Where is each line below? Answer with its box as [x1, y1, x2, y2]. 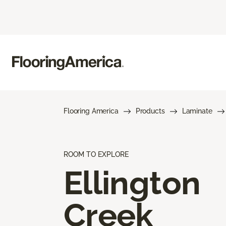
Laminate [182, 106, 212, 115]
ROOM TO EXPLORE [64, 150, 129, 158]
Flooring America [64, 106, 119, 115]
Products [135, 106, 165, 115]
